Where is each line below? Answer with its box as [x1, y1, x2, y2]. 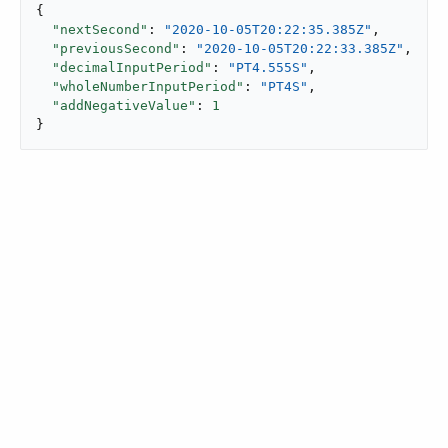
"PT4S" [260, 79, 308, 94]
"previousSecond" [52, 41, 180, 56]
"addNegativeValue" [52, 98, 196, 113]
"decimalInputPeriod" [52, 60, 212, 75]
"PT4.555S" [228, 60, 308, 75]
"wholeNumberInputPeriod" [52, 79, 244, 94]
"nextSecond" [52, 22, 148, 37]
